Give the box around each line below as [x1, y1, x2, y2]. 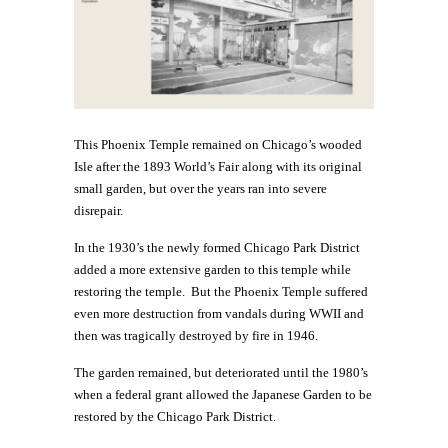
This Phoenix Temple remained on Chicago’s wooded [74, 137, 362, 153]
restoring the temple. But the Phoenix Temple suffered [74, 284, 368, 300]
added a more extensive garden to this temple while [74, 262, 351, 278]
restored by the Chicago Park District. [74, 409, 276, 425]
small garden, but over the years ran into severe [74, 181, 327, 197]
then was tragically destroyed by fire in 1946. [74, 328, 318, 344]
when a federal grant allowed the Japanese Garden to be [74, 387, 372, 403]
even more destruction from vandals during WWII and [74, 306, 364, 322]
